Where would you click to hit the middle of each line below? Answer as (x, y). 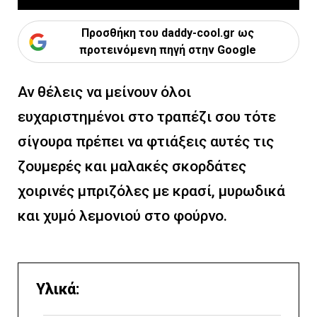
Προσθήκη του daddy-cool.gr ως (167, 33)
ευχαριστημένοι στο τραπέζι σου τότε (147, 117)
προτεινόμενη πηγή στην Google (167, 50)
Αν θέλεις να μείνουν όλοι (104, 92)
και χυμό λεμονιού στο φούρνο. (122, 216)
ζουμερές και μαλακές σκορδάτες (132, 166)
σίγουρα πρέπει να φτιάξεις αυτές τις (146, 142)
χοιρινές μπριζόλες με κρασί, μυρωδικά (151, 191)
